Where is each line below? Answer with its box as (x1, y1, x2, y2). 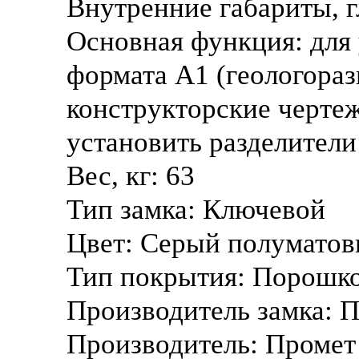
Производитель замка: (67, 294, 340, 327)
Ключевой (203, 193, 325, 226)
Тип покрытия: (67, 260, 252, 293)
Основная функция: (67, 25, 310, 58)
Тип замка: (67, 193, 203, 226)
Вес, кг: (67, 159, 166, 192)
